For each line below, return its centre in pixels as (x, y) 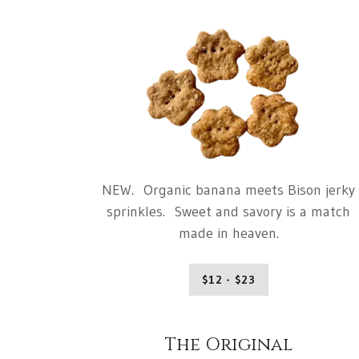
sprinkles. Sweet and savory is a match (229, 212)
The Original (228, 345)
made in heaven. (228, 234)
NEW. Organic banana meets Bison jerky (229, 190)
